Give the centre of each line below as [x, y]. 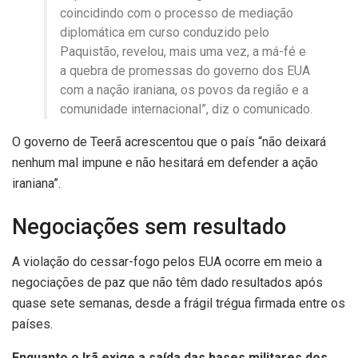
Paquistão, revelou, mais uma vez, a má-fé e [183, 52]
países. [32, 324]
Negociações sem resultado [149, 227]
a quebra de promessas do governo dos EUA [185, 71]
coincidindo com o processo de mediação [177, 14]
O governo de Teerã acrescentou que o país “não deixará [169, 142]
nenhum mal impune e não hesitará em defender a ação [165, 163]
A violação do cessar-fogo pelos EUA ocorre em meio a [167, 262]
